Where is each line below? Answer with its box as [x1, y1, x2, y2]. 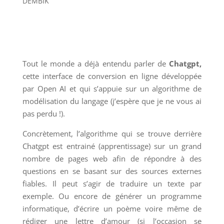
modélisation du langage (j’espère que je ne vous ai [22, 96, 202, 106]
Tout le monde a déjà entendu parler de [22, 58, 169, 69]
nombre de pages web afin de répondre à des [22, 153, 202, 164]
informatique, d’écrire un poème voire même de [22, 203, 202, 214]
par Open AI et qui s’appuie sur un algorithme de [22, 83, 202, 94]
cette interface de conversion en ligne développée [22, 71, 202, 81]
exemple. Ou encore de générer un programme [22, 191, 202, 201]
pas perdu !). [22, 108, 65, 119]
